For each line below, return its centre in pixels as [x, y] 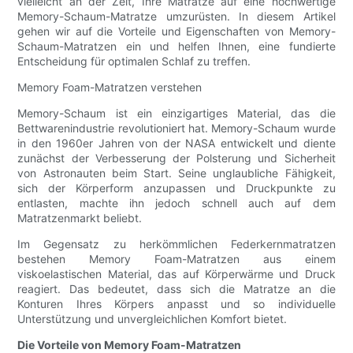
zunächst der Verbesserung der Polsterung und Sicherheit [176, 158]
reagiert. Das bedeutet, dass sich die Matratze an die [176, 289]
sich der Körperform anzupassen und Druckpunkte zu [176, 188]
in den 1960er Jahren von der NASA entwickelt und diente [176, 143]
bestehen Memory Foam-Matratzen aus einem [176, 259]
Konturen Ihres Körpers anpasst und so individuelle [176, 304]
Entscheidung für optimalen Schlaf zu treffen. [134, 61]
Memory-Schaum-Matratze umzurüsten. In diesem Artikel [176, 17]
